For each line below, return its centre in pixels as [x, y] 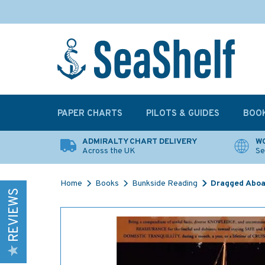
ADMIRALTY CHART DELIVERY [140, 142]
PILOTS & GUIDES [183, 114]
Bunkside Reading [165, 184]
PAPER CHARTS [90, 114]
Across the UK [109, 151]
